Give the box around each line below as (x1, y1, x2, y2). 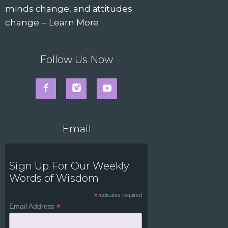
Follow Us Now (40, 53, 113, 66)
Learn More (49, 17, 99, 28)
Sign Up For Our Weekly (9, 160, 130, 173)
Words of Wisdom (9, 172, 99, 185)
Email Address (9, 202, 57, 211)
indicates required (97, 192, 142, 198)
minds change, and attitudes (5, 4, 132, 14)
